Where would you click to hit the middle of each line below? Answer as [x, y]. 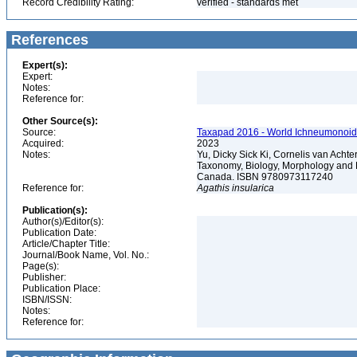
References [48, 40]
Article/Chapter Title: [66, 244]
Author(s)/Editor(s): [63, 222]
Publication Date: [59, 233]
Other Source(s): [60, 121]
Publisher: [44, 277]
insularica [253, 188]
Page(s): [41, 266]
